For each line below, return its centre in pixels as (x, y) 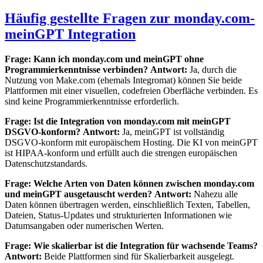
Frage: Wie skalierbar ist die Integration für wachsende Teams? (131, 245)
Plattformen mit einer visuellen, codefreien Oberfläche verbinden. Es (131, 90)
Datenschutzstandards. (46, 163)
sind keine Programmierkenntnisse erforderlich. (92, 101)
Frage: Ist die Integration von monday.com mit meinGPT (118, 121)
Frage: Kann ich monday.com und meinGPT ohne (104, 59)
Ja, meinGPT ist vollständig (172, 131)
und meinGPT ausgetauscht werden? (78, 194)
